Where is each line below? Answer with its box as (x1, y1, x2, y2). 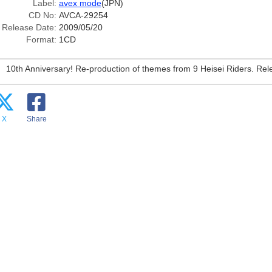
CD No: (28, 10, 56, 20)
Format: (25, 35, 56, 44)
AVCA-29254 (58, 10, 108, 20)
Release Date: (1, 22, 56, 32)
